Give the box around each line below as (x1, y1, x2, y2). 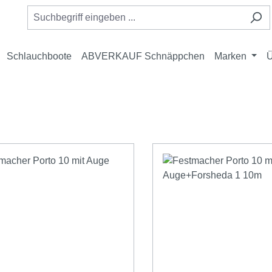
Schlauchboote (6, 51, 72, 61)
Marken (214, 51, 246, 61)
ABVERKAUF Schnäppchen (81, 51, 205, 61)
